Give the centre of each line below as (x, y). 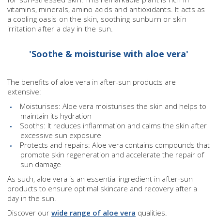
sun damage (41, 164)
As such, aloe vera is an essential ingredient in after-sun (100, 179)
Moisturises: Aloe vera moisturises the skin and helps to (113, 106)
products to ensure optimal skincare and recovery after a (102, 189)
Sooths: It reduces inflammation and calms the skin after (113, 126)
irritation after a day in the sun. (60, 29)
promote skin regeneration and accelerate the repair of (112, 155)
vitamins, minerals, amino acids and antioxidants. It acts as (106, 9)
